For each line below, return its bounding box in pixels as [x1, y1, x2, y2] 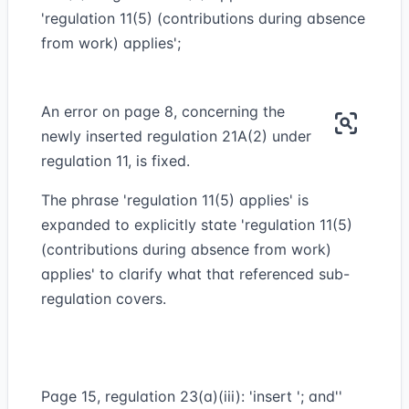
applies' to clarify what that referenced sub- [41, 265, 350, 283]
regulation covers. [41, 289, 166, 308]
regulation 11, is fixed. [41, 152, 190, 170]
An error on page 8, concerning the [41, 102, 285, 121]
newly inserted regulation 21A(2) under [41, 127, 311, 145]
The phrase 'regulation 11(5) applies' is [41, 191, 309, 209]
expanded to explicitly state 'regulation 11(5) [41, 215, 352, 234]
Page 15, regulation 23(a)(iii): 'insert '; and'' [41, 387, 342, 405]
